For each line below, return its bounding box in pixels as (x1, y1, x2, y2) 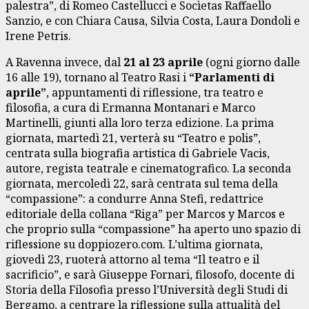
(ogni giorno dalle (203, 54, 300, 70)
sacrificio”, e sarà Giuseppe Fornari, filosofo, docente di (6, 266, 295, 282)
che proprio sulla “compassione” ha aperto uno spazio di (6, 221, 301, 237)
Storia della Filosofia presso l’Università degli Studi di (6, 281, 288, 297)
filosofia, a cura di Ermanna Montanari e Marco (6, 99, 255, 115)
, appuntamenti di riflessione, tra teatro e (46, 84, 263, 100)
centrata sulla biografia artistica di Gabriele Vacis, (6, 145, 270, 161)
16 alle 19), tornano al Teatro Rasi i (6, 69, 189, 85)
